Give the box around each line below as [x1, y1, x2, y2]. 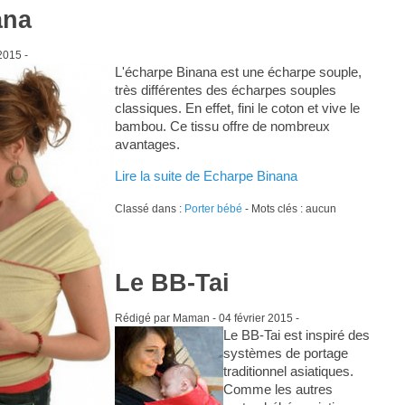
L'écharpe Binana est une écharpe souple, [114, 63, 362, 80]
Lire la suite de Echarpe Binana [114, 167, 297, 184]
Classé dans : [114, 202, 184, 215]
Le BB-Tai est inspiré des [222, 326, 370, 343]
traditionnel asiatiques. [222, 363, 353, 379]
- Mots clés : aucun [241, 202, 336, 215]
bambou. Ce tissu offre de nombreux [114, 118, 330, 134]
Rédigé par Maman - [114, 311, 219, 325]
